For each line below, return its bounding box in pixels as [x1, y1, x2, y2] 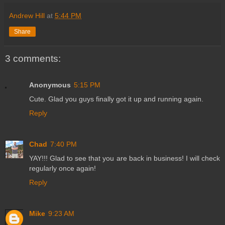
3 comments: [5, 53, 61, 64]
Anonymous [29, 80, 71, 89]
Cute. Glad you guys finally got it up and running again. [29, 94, 203, 103]
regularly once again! [29, 164, 96, 172]
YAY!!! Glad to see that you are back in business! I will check [29, 154, 220, 162]
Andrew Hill [9, 12, 45, 20]
